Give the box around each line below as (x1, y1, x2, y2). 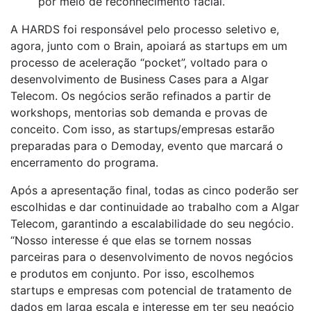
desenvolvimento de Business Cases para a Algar (10, 72, 269, 86)
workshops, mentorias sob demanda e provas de (10, 105, 267, 119)
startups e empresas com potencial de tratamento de (10, 283, 292, 297)
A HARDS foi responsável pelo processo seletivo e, (10, 22, 279, 36)
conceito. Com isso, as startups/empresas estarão (10, 121, 275, 136)
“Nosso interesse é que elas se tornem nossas (10, 233, 251, 247)
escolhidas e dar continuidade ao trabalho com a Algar (10, 199, 299, 214)
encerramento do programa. (10, 155, 162, 169)
